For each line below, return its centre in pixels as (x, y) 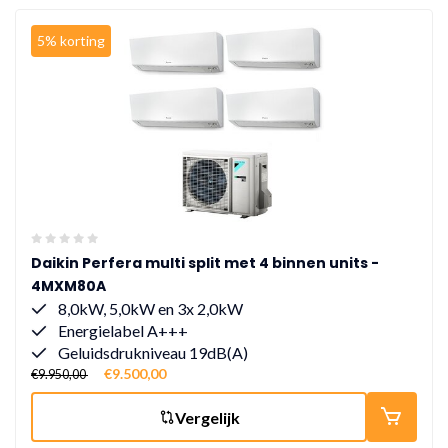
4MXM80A (68, 286)
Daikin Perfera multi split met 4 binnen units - (205, 263)
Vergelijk (207, 417)
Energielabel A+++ (121, 330)
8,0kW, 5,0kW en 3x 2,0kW (149, 308)
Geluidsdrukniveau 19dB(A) (151, 352)
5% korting (71, 40)
